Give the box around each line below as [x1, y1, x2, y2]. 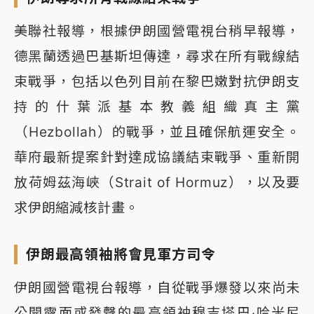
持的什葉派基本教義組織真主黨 [14, 98, 300, 116]
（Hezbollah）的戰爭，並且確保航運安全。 [14, 123, 300, 141]
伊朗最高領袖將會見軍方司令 [26, 246, 216, 264]
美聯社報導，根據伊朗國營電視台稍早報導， [14, 22, 300, 40]
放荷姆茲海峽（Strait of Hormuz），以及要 [14, 174, 300, 191]
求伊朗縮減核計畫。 [14, 199, 139, 217]
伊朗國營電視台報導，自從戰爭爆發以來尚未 [14, 279, 300, 296]
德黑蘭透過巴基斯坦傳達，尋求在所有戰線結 [14, 48, 300, 65]
